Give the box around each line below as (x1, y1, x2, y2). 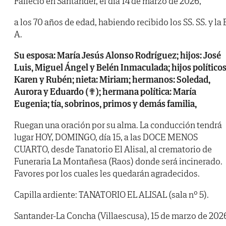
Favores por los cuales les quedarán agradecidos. (14, 167, 200, 180)
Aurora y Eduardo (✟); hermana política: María (14, 86, 196, 98)
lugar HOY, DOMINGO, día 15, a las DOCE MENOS (14, 131, 198, 143)
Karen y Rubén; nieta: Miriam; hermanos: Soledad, (14, 74, 210, 86)
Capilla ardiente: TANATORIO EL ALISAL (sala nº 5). (14, 189, 209, 201)
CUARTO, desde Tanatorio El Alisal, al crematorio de (14, 143, 212, 155)
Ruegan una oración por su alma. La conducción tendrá (14, 119, 222, 131)
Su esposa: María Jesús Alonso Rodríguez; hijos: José (14, 49, 221, 62)
